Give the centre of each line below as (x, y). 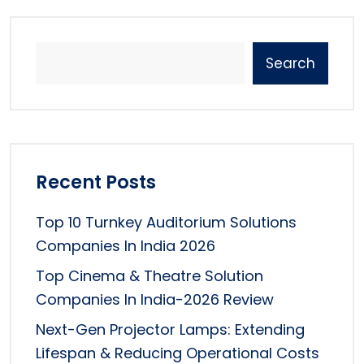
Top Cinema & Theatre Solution (149, 276)
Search (290, 64)
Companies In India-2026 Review (155, 300)
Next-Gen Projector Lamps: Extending (170, 330)
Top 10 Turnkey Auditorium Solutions (166, 223)
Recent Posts (96, 182)
